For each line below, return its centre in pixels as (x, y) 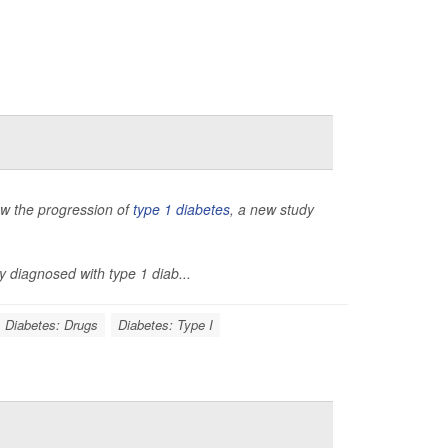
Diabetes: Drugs (51, 324)
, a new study (272, 208)
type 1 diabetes (181, 208)
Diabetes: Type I (165, 324)
